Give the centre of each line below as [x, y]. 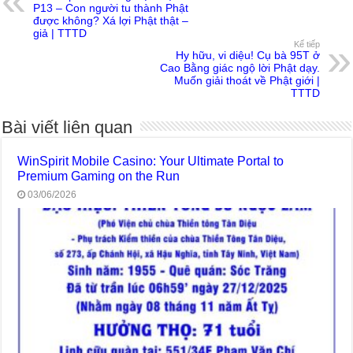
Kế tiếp [307, 44]
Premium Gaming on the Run [99, 175]
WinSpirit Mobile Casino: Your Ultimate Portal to [151, 160]
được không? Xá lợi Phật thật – [111, 20]
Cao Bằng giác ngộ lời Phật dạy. [240, 67]
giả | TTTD [60, 33]
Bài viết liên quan [67, 127]
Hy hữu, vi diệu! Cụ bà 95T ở [247, 55]
